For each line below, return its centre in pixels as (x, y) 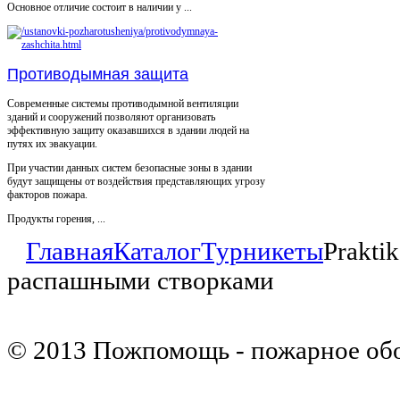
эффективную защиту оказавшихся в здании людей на (128, 130)
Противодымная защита (98, 74)
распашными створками (141, 280)
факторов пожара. (47, 194)
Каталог (157, 250)
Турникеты (262, 250)
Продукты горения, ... (56, 218)
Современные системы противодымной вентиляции (123, 103)
